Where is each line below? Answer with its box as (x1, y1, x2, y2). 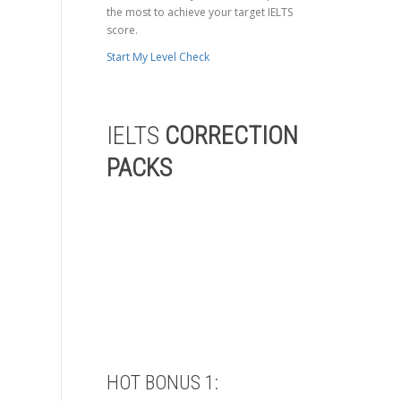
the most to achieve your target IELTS (106, 4, 293, 20)
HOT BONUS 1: (106, 371, 218, 395)
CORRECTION (164, 121, 298, 151)
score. (106, 22, 138, 38)
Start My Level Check (106, 49, 209, 65)
